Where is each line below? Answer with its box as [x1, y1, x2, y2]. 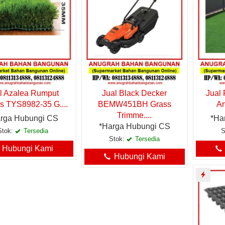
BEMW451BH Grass [97, 100, 171, 109]
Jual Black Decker [102, 89, 167, 98]
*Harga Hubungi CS [98, 122, 170, 131]
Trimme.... [117, 111, 152, 120]
